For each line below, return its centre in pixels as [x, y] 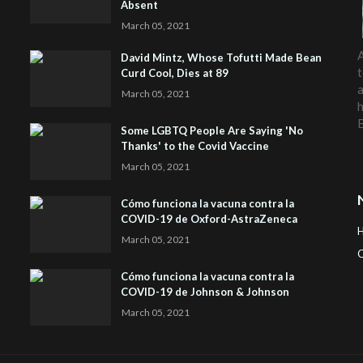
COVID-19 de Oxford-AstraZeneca [209, 219]
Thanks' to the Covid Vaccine [195, 146]
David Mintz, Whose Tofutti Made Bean [222, 58]
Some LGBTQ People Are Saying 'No [212, 131]
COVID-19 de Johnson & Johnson [205, 292]
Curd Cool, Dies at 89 [175, 73]
